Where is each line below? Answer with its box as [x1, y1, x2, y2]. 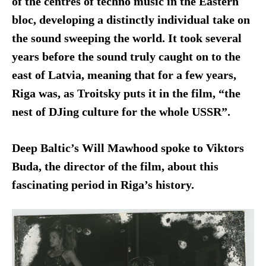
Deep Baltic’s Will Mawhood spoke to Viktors [11, 141, 244, 154]
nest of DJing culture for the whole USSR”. [11, 105, 233, 118]
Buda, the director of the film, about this [11, 160, 218, 173]
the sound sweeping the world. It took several [11, 31, 242, 45]
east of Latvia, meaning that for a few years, [11, 68, 236, 81]
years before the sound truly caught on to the [11, 50, 240, 63]
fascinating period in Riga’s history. [11, 178, 194, 191]
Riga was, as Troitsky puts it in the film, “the [11, 87, 240, 100]
